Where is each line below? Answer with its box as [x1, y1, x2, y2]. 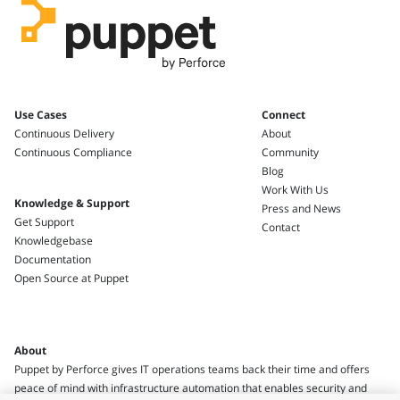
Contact [262, 219, 301, 235]
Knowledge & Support [14, 195, 129, 211]
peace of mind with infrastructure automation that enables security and [14, 379, 367, 396]
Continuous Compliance [14, 144, 132, 160]
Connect [262, 106, 306, 122]
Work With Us [262, 181, 329, 197]
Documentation [14, 251, 91, 267]
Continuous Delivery [14, 125, 114, 141]
